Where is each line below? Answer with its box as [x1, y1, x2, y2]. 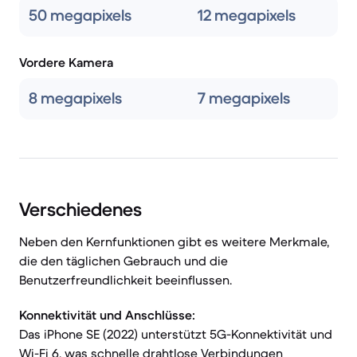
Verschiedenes [19, 198, 142, 222]
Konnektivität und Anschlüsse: [19, 307, 195, 323]
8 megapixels [29, 88, 122, 108]
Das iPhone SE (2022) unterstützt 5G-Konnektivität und [19, 326, 332, 342]
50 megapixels [29, 6, 131, 25]
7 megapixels [198, 88, 290, 108]
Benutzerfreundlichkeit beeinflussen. [19, 272, 232, 288]
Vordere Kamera [19, 54, 113, 70]
